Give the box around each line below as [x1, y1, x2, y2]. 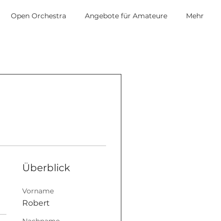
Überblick [22, 162, 71, 174]
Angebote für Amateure [85, 11, 167, 20]
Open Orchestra [11, 11, 66, 20]
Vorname [22, 186, 54, 195]
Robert [22, 198, 50, 208]
